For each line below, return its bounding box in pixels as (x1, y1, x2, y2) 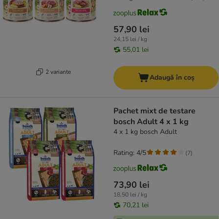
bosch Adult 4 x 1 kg (113, 116, 189, 128)
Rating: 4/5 (113, 148, 146, 158)
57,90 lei (113, 23, 150, 36)
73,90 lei (113, 179, 150, 191)
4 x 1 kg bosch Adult (113, 127, 177, 137)
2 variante (45, 67, 71, 76)
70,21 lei (123, 200, 149, 210)
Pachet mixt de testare (113, 106, 196, 117)
